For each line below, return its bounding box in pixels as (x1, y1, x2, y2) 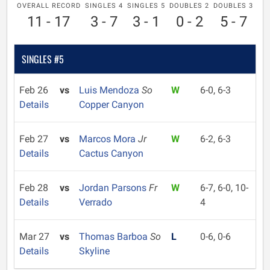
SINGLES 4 (84, 2, 123, 10)
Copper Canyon (78, 99, 144, 110)
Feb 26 (19, 84, 48, 96)
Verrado (78, 196, 112, 208)
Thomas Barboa (78, 231, 150, 242)
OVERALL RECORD (16, 2, 81, 10)
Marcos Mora (78, 133, 138, 145)
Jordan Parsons (78, 182, 149, 193)
